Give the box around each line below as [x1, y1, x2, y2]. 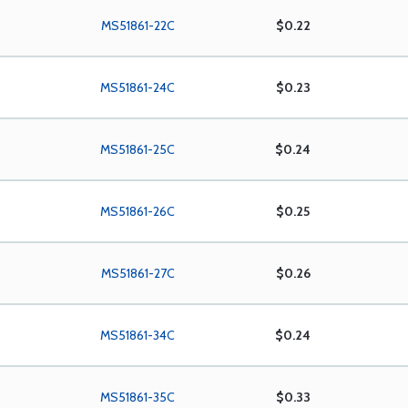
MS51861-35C [100, 389, 176, 405]
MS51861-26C [100, 203, 176, 219]
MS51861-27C [100, 265, 175, 281]
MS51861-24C [100, 79, 176, 96]
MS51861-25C [100, 141, 176, 158]
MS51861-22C [100, 17, 175, 34]
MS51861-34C [100, 327, 176, 343]
